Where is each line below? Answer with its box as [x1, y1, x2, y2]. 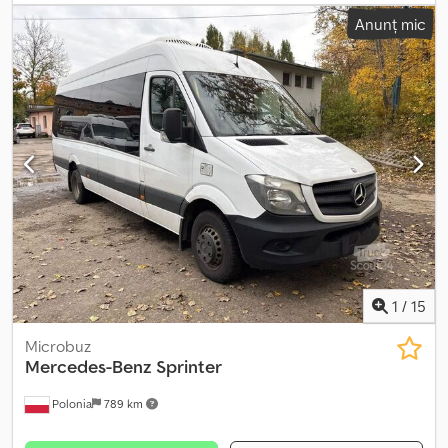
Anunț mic [355, 14, 426, 35]
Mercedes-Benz [25, 354, 152, 378]
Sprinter [156, 354, 222, 378]
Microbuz [25, 335, 91, 356]
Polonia [49, 395, 92, 411]
